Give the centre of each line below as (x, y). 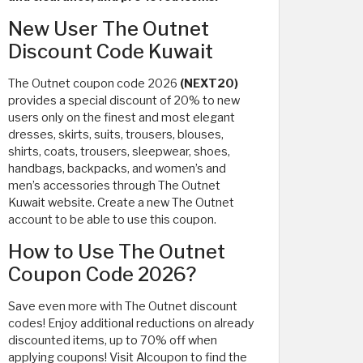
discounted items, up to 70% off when (113, 340)
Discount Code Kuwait (111, 51)
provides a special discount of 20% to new (124, 100)
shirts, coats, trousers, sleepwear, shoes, (119, 151)
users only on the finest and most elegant (122, 117)
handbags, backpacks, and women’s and (117, 168)
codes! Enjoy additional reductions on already (131, 323)
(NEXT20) (209, 83)
